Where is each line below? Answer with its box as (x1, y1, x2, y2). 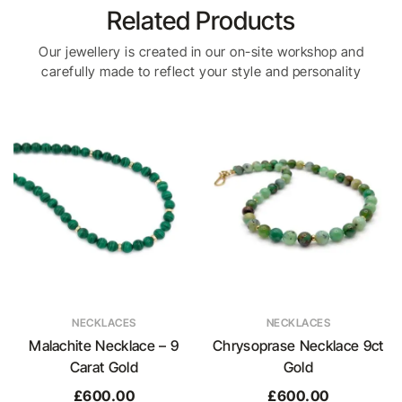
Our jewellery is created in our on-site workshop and (39, 43, 363, 61)
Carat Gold (69, 357, 138, 376)
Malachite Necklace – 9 (29, 336, 179, 354)
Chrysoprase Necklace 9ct (212, 336, 384, 354)
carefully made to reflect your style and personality (41, 63, 361, 81)
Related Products (107, 5, 295, 37)
